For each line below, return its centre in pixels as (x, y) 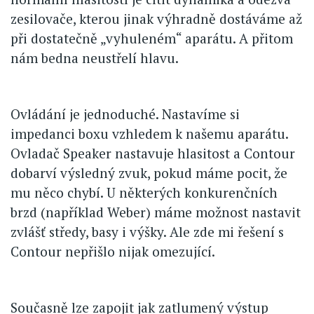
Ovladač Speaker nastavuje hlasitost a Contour (153, 153)
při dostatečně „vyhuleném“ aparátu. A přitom (152, 39)
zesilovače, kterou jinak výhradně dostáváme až (156, 19)
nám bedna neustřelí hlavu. (95, 58)
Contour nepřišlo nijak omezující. (113, 252)
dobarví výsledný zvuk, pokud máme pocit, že (149, 173)
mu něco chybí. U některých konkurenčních (144, 193)
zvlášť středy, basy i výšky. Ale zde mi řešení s (147, 232)
